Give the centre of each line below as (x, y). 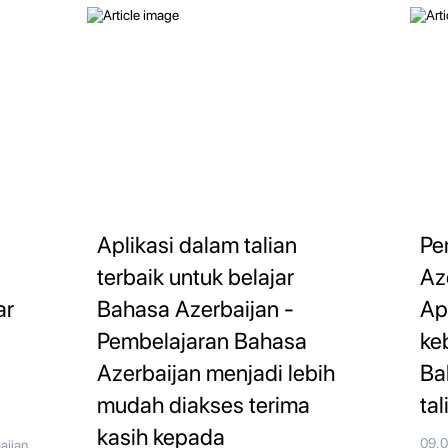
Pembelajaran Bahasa (201, 341)
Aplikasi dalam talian (196, 245)
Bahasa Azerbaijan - (195, 309)
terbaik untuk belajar (195, 277)
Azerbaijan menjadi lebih (215, 373)
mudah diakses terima (203, 405)
